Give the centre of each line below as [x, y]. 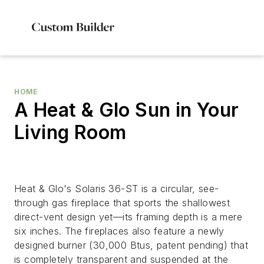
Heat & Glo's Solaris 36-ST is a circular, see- [117, 189]
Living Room [70, 132]
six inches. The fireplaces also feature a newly [119, 231]
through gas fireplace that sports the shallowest [122, 203]
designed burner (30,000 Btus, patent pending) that [131, 245]
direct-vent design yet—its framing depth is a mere [128, 217]
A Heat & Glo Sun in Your [127, 110]
